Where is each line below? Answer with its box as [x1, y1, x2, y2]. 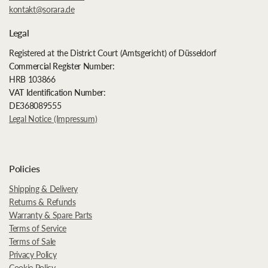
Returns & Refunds [9, 197, 76, 207]
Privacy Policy [9, 249, 57, 260]
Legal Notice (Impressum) [9, 114, 98, 124]
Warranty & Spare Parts [9, 210, 93, 220]
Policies [9, 163, 40, 174]
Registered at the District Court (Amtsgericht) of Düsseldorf [9, 48, 217, 58]
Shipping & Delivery [9, 184, 78, 194]
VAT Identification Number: [9, 87, 106, 98]
